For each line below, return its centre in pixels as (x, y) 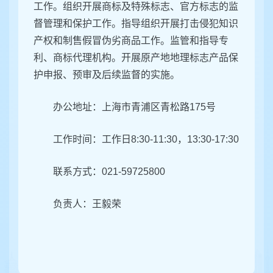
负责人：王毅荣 (87, 204)
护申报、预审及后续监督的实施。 (107, 75)
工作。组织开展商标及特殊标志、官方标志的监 (136, 7)
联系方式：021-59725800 (109, 172)
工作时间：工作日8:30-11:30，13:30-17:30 (146, 140)
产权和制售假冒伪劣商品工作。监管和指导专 (131, 41)
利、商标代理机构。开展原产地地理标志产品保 (136, 58)
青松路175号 (188, 107)
